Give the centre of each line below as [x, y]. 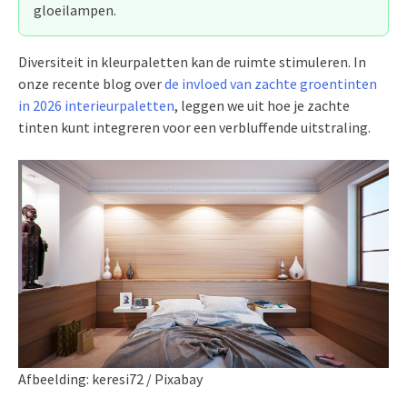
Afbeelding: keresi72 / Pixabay [110, 379]
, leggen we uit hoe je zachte [262, 105]
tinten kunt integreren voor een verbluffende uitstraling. [194, 127]
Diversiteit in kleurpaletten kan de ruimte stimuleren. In [192, 61]
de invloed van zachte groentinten [271, 83]
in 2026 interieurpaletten [96, 105]
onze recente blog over [91, 83]
